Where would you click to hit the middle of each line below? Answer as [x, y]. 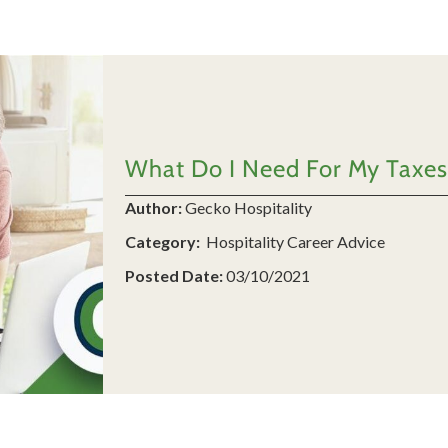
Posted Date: [173, 275]
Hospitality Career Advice [293, 241]
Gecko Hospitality [248, 207]
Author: [153, 207]
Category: [163, 241]
